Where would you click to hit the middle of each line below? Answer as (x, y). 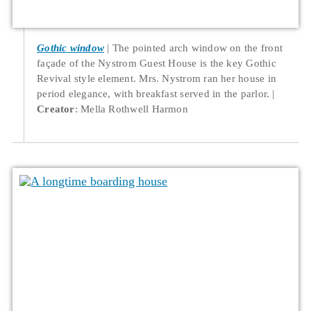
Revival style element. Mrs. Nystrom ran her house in (157, 78)
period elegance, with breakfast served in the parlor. (155, 93)
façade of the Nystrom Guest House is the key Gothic (157, 62)
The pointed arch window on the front (197, 47)
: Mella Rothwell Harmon (131, 108)
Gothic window (71, 47)
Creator (56, 108)
